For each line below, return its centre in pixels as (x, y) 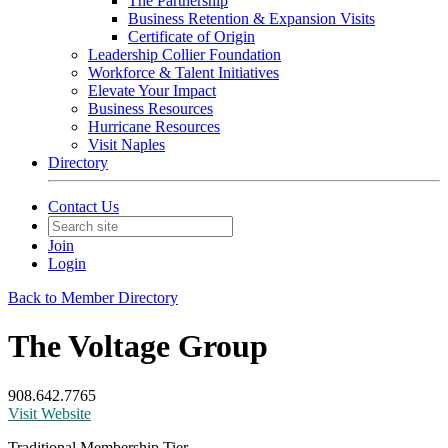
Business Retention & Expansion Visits (251, 18)
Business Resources (150, 108)
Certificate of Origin (191, 36)
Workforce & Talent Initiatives (183, 72)
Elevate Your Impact (152, 90)
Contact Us (83, 206)
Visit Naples (126, 144)
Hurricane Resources (154, 126)
